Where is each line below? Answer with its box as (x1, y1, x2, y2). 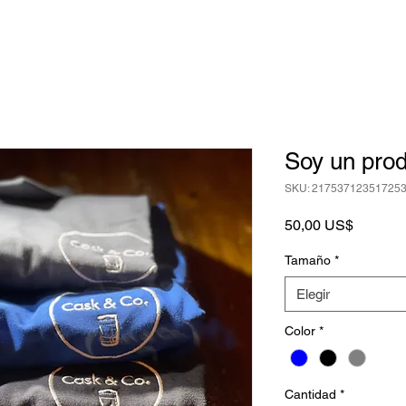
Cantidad (285, 387, 336, 402)
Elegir (296, 286, 330, 302)
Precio (353, 216, 394, 233)
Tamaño (285, 253, 331, 267)
